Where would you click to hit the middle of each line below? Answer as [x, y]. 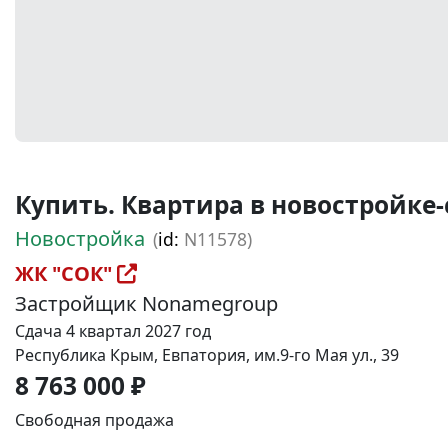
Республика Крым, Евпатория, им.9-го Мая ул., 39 [207, 355]
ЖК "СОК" [66, 273]
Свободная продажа [94, 420]
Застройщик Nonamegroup [146, 303]
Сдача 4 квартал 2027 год [113, 331]
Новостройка [80, 238]
